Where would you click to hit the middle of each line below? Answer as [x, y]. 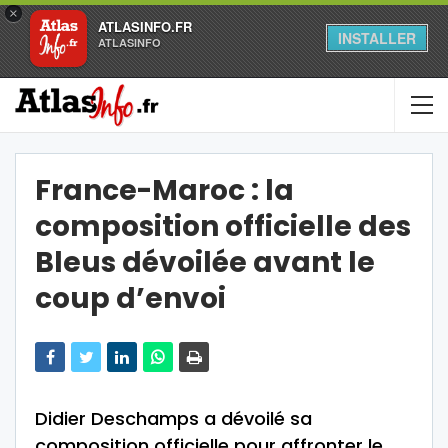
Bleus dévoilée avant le [205, 262]
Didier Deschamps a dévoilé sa [173, 418]
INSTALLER [377, 38]
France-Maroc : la [164, 190]
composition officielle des [223, 226]
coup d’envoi [130, 298]
